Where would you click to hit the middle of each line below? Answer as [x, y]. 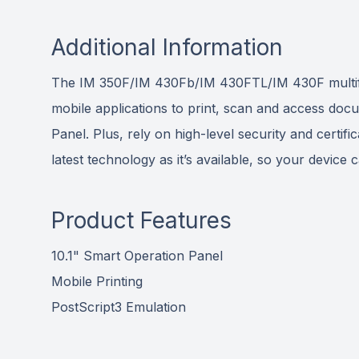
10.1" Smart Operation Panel [137, 255]
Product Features [141, 220]
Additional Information [167, 47]
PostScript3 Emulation [119, 307]
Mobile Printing [97, 281]
